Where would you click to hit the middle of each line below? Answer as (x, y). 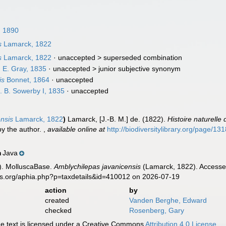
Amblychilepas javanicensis (98, 166)
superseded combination (143, 58)
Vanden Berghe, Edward (168, 200)
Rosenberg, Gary (156, 210)
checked (58, 210)
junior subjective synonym (140, 69)
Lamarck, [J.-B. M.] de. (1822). (118, 119)
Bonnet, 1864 (27, 80)
